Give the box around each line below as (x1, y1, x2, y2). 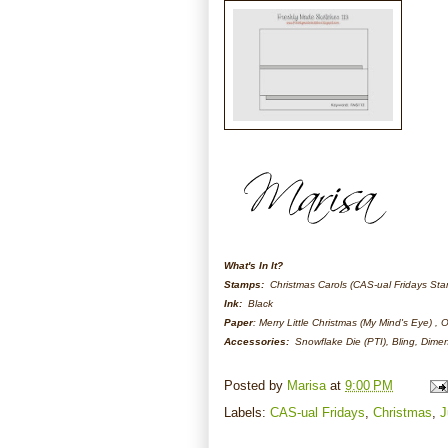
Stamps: (224, 278, 267, 290)
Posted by (224, 377, 287, 393)
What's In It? (224, 259, 283, 271)
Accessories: (224, 335, 289, 347)
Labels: (224, 404, 270, 420)
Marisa (287, 377, 326, 393)
